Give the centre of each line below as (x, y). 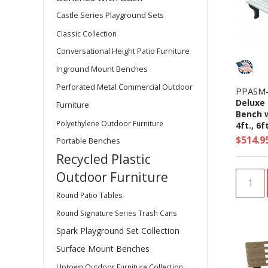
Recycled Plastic (103, 159)
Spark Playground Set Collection (118, 231)
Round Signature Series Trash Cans (117, 213)
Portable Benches (88, 141)
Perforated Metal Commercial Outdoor (124, 87)
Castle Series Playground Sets (110, 15)
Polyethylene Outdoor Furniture (110, 123)
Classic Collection (86, 33)
